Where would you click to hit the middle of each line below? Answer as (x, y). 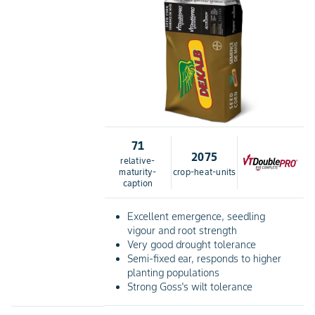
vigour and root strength (182, 230)
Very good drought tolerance (192, 244)
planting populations (174, 272)
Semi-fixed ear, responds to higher (205, 258)
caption (138, 183)
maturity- (138, 172)
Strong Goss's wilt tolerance (190, 287)
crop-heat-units (204, 172)
